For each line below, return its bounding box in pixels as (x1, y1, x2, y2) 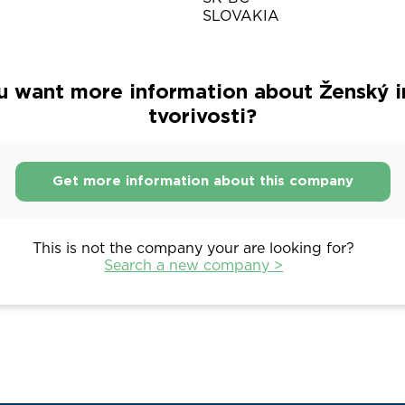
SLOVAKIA (202, 9, 279, 24)
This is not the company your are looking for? (33, 241, 355, 257)
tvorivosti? (148, 107, 257, 127)
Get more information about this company (52, 174, 353, 188)
